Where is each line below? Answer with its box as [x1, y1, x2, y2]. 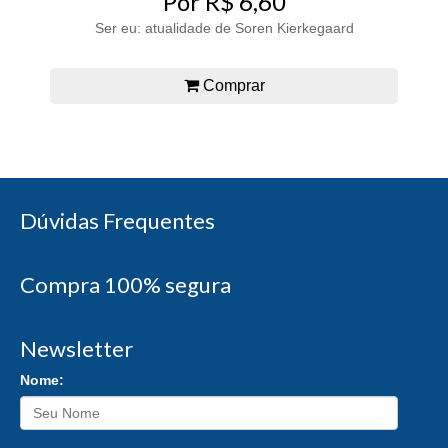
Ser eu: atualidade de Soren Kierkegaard [94, 20, 354, 37]
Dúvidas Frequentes [20, 207, 215, 235]
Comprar [198, 77, 265, 95]
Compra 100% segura [20, 271, 231, 299]
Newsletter [20, 335, 133, 363]
